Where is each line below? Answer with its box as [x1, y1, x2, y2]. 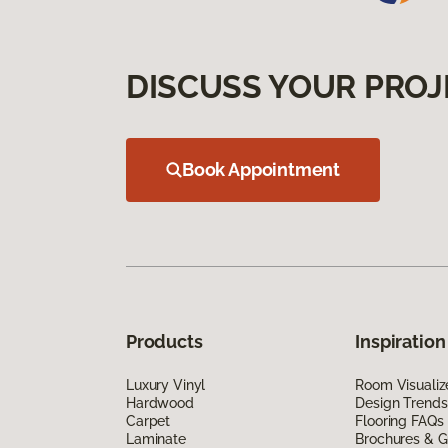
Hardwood [126, 395, 194, 412]
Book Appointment [182, 159, 341, 181]
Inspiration [355, 331, 446, 353]
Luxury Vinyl [126, 377, 206, 394]
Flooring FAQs [355, 413, 444, 430]
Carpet [126, 413, 171, 430]
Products [126, 331, 203, 353]
